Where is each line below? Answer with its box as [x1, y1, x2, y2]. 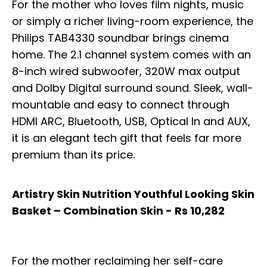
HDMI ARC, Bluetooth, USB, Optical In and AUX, [12, 113, 250, 129]
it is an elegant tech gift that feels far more [12, 130, 241, 145]
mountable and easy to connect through [12, 97, 229, 112]
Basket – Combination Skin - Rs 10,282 [12, 203, 225, 218]
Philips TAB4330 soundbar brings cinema [12, 30, 229, 45]
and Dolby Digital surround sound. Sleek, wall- [12, 80, 253, 95]
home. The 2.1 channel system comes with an [12, 46, 251, 62]
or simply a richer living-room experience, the [12, 13, 253, 29]
